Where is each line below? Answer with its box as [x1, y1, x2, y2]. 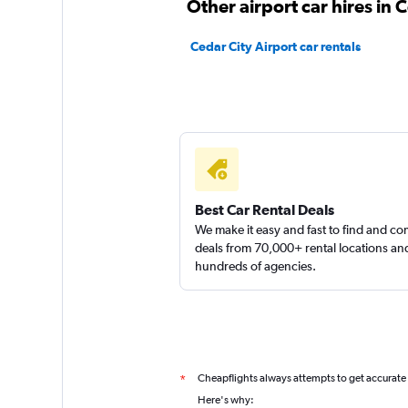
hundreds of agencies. [194, 259, 316, 273]
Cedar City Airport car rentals [189, 39, 361, 54]
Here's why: [197, 393, 254, 406]
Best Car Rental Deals [194, 201, 334, 218]
